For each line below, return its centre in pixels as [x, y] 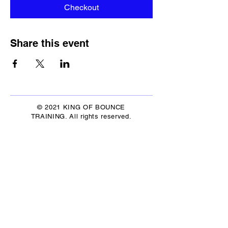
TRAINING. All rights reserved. [81, 116]
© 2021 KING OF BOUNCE [81, 107]
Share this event [50, 43]
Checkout [81, 7]
